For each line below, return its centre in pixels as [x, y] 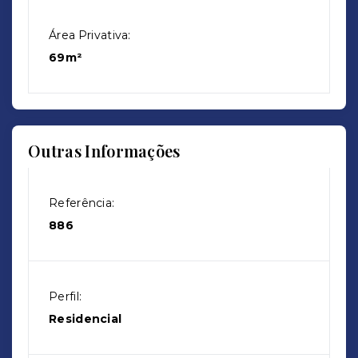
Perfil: [66, 296]
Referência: [82, 203]
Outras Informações [104, 151]
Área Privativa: [90, 35]
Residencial [86, 319]
